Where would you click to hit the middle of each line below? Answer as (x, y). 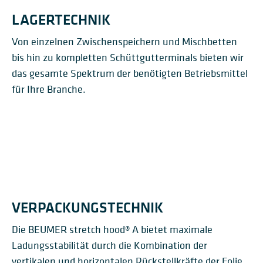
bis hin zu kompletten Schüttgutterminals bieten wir (128, 57)
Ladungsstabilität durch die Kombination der (109, 245)
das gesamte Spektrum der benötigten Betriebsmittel (130, 73)
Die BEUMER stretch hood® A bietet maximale (112, 229)
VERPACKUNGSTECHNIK (87, 207)
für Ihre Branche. (49, 89)
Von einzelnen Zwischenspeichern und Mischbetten (124, 41)
